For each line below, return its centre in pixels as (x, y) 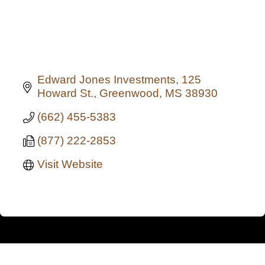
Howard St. (65, 93)
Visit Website (70, 164)
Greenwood (129, 93)
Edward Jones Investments (106, 80)
